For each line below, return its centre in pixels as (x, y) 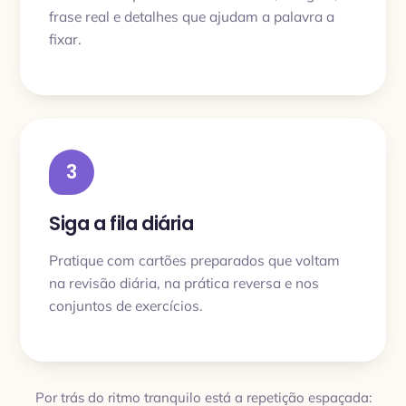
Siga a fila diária (121, 223)
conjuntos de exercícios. (126, 305)
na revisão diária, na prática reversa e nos (184, 282)
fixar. (65, 39)
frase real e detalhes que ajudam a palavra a (192, 16)
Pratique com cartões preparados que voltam (194, 260)
